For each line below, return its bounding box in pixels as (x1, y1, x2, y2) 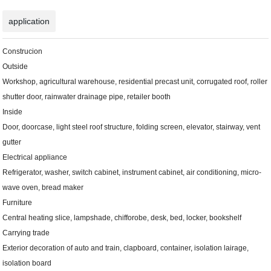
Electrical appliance (2, 153, 70, 162)
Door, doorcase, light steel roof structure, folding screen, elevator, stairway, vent (2, 123, 261, 132)
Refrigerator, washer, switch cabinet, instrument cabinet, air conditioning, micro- (2, 168, 262, 177)
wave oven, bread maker (2, 183, 84, 192)
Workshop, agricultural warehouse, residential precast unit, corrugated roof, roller (2, 77, 268, 87)
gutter (2, 138, 24, 147)
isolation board (2, 259, 52, 268)
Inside (2, 108, 23, 117)
